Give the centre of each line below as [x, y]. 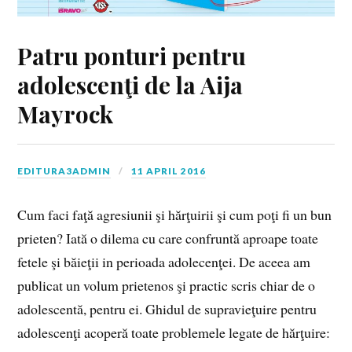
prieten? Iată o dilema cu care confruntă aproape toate [168, 238]
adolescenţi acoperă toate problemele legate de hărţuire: [174, 332]
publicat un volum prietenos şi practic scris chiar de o [167, 285]
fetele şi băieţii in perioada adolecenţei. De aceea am [164, 261]
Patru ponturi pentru [132, 56]
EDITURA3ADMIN [64, 171]
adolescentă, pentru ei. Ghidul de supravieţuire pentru [167, 308]
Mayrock [66, 114]
